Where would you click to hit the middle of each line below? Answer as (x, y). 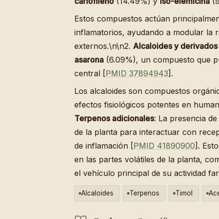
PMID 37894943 (137, 73)
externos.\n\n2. (104, 46)
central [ (90, 73)
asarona (89, 59)
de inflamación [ (104, 145)
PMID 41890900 (164, 145)
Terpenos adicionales (114, 118)
